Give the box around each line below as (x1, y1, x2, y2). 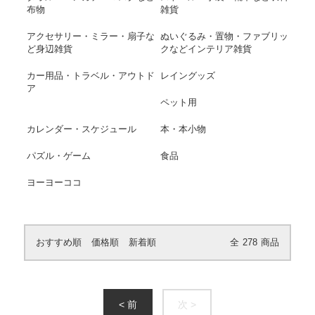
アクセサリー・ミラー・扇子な (26, 32, 155, 41)
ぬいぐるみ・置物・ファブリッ (160, 32, 288, 41)
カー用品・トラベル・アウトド (26, 71, 155, 81)
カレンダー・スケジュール (26, 124, 136, 134)
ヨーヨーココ (26, 178, 82, 188)
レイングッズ (160, 71, 215, 81)
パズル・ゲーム (26, 151, 91, 161)
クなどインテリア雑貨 (160, 44, 252, 54)
